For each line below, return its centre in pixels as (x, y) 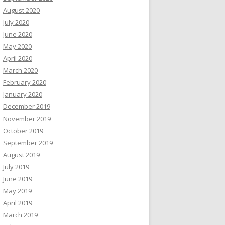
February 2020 (25, 82)
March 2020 (20, 70)
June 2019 (18, 179)
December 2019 (27, 106)
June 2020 (18, 34)
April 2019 (18, 203)
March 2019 (20, 215)
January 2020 (23, 94)
